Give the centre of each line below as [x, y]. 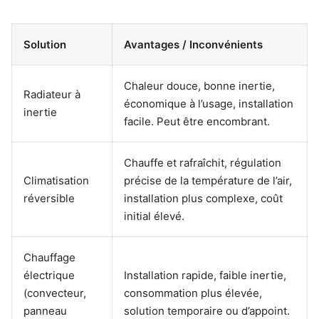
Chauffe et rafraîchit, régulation [203, 163]
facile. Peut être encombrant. [197, 122]
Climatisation [56, 181]
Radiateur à [52, 95]
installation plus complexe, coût [203, 199]
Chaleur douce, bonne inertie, [199, 86]
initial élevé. [154, 216]
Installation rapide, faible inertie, [205, 276]
